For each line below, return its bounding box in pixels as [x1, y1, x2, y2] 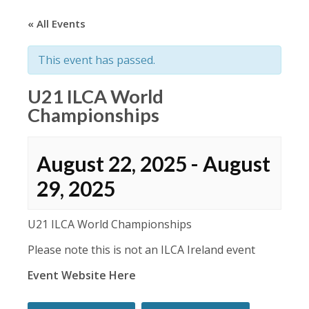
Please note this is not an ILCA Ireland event [28, 242, 258, 257]
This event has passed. [38, 52, 155, 68]
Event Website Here [28, 268, 136, 283]
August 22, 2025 [37, 151, 187, 176]
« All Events [28, 17, 86, 30]
